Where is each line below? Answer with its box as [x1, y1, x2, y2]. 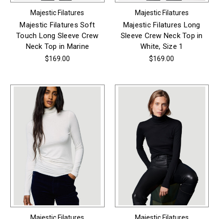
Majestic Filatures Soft [20, 20, 95, 29]
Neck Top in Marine [25, 42, 89, 51]
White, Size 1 [140, 42, 183, 51]
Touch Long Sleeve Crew [16, 31, 99, 40]
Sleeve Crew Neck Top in [120, 31, 203, 40]
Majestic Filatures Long [123, 20, 200, 29]
